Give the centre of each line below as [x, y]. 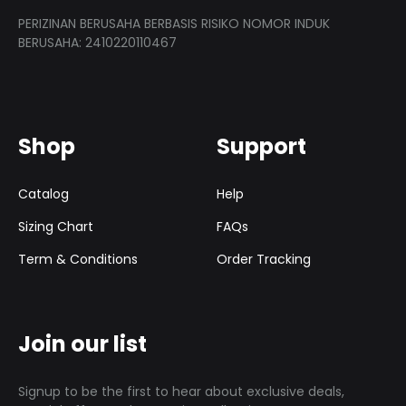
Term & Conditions [78, 260]
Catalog [43, 194]
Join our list [82, 344]
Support [261, 147]
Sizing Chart [56, 227]
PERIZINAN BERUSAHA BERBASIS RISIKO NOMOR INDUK [174, 24]
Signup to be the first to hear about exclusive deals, [181, 392]
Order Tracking [264, 260]
